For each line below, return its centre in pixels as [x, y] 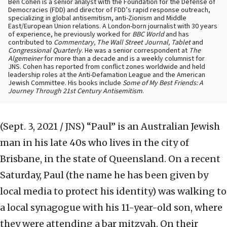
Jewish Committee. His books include [65, 83]
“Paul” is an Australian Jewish [153, 127]
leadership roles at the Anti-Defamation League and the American [107, 75]
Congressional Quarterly [45, 51]
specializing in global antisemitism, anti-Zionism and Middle [97, 18]
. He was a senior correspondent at [135, 51]
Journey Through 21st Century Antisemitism [75, 91]
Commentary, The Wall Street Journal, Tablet [122, 43]
